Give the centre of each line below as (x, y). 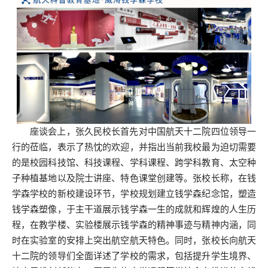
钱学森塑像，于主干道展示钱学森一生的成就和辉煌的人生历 (134, 209)
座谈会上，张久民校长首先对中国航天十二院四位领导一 (143, 131)
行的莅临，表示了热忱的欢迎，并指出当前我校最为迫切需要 (134, 147)
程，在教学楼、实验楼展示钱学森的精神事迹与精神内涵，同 (134, 225)
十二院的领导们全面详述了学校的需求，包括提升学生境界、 (134, 256)
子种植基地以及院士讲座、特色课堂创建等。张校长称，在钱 (134, 178)
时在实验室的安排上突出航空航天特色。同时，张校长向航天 (134, 240)
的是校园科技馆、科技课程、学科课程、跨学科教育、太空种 (134, 162)
